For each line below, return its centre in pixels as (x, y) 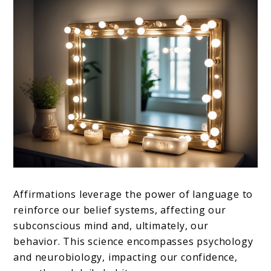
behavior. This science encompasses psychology (133, 241)
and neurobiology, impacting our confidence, (126, 257)
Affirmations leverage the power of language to (133, 194)
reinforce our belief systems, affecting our (120, 210)
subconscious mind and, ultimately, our (111, 225)
